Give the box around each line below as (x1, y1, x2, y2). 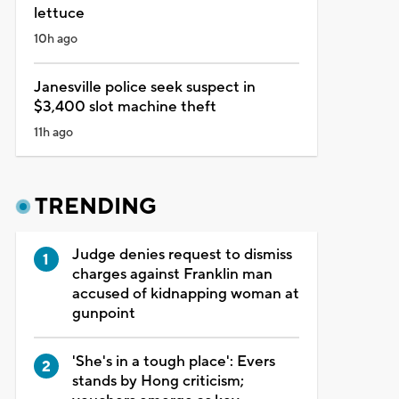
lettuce (33, 3, 85, 23)
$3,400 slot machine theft (33, 96, 216, 117)
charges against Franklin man (71, 264, 273, 284)
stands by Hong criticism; (71, 370, 244, 391)
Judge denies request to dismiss (71, 244, 292, 265)
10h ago (33, 30, 77, 47)
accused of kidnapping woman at (71, 283, 299, 304)
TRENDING (34, 191, 157, 221)
